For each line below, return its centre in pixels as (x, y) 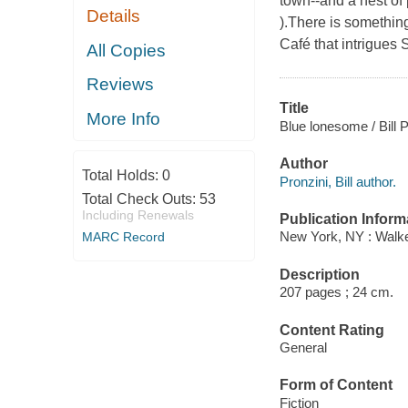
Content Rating (331, 330)
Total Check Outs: (140, 199)
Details (114, 16)
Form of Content (336, 385)
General (303, 348)
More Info (124, 118)
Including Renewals (138, 215)
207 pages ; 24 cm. (336, 292)
